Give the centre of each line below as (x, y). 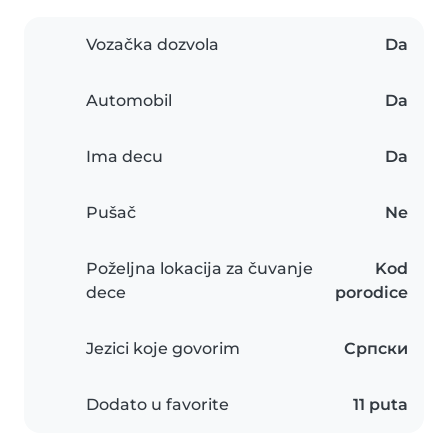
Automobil (129, 101)
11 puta (380, 405)
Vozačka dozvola (152, 45)
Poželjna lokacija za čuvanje (199, 269)
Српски (376, 349)
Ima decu (124, 157)
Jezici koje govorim (163, 349)
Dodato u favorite (157, 405)
